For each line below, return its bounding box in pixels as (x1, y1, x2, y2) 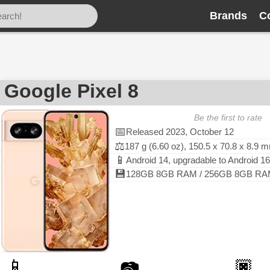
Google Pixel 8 (4, 80, 139, 102)
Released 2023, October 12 (126, 127, 234, 137)
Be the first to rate (194, 113, 262, 122)
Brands (210, 10, 247, 22)
